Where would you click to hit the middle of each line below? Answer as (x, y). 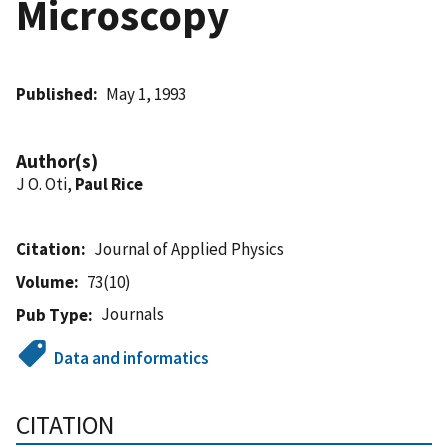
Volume (45, 281)
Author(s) (57, 160)
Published (54, 93)
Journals (133, 313)
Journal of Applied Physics (189, 248)
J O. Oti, (45, 183)
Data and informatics (132, 357)
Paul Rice (109, 183)
